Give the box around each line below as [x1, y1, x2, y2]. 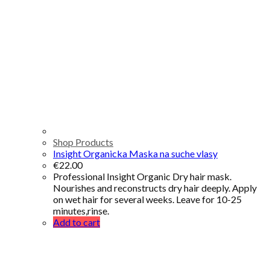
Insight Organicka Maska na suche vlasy [53, 147, 218, 159]
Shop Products [53, 136, 113, 148]
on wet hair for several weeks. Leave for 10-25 [53, 193, 242, 205]
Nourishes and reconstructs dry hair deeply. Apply [53, 181, 257, 193]
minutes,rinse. [53, 204, 109, 216]
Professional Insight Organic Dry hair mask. [53, 170, 231, 182]
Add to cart [53, 216, 100, 228]
